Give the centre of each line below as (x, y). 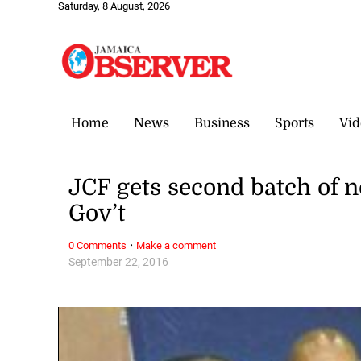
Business (222, 123)
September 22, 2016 (119, 262)
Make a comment (176, 245)
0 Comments (98, 245)
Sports (295, 123)
